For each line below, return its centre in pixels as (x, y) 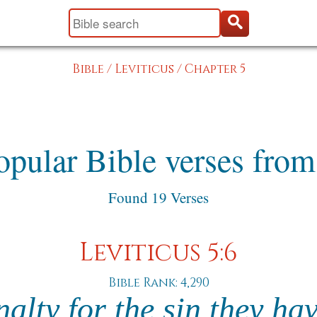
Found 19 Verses (158, 197)
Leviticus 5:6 (158, 253)
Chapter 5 (215, 69)
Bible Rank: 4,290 (158, 283)
